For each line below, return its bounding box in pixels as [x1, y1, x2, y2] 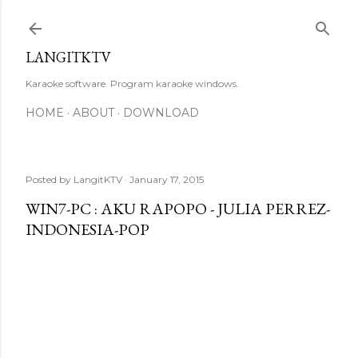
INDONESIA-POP [26, 219, 149, 240]
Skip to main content [113, 10, 245, 30]
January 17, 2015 [129, 173, 204, 185]
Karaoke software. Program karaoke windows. [26, 78, 239, 89]
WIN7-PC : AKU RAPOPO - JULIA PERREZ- [26, 198, 330, 219]
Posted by [26, 173, 74, 185]
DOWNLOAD [123, 105, 199, 120]
